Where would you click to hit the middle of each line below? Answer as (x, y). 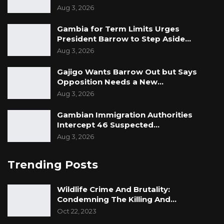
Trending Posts (53, 165)
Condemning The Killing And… (117, 199)
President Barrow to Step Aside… (124, 39)
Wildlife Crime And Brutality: (113, 189)
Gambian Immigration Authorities (125, 115)
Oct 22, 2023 (77, 211)
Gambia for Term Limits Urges (118, 29)
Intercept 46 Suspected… (108, 125)
